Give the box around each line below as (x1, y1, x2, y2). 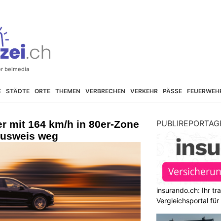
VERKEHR (130, 87, 158, 95)
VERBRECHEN (85, 87, 125, 95)
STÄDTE (5, 87, 30, 95)
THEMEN (55, 87, 80, 95)
